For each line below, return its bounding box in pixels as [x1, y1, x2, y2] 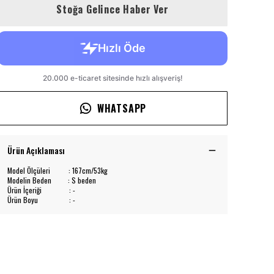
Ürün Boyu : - [7, 194, 75, 205]
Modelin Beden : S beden [7, 175, 96, 185]
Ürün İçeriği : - [7, 185, 75, 195]
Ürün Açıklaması [7, 144, 65, 157]
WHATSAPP [97, 101, 147, 116]
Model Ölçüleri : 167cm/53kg [7, 165, 108, 176]
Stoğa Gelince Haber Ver [56, 2, 169, 17]
